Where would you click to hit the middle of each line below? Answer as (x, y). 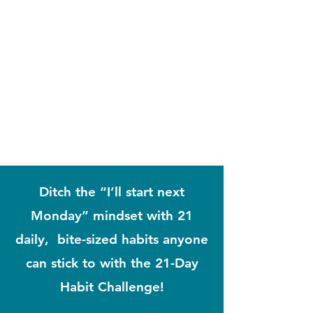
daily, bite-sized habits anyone (112, 239)
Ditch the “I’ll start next (112, 192)
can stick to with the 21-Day (112, 263)
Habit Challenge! (112, 287)
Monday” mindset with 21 (112, 216)
